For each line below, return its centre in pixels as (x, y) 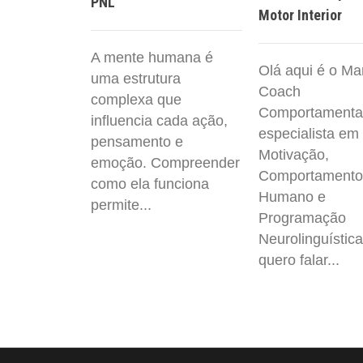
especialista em (309, 133)
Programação (302, 218)
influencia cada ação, (159, 120)
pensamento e (137, 141)
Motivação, (294, 154)
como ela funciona (150, 184)
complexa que (136, 99)
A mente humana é (152, 57)
